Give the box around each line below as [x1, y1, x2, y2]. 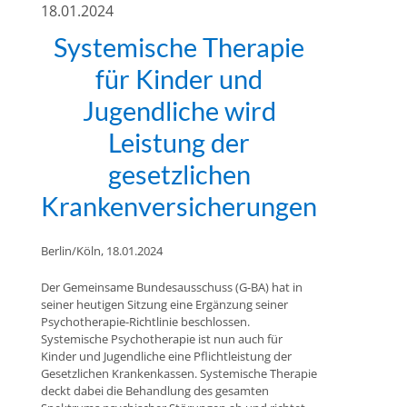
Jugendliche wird [82, 94, 276, 126]
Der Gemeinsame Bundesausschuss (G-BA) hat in [41, 279, 303, 296]
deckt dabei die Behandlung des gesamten [41, 382, 270, 400]
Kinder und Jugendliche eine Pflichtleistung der [41, 348, 293, 365]
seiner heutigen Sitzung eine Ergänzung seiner [41, 296, 289, 313]
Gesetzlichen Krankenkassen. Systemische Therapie [41, 365, 318, 382]
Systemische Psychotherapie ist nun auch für [41, 331, 283, 348]
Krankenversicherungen [41, 190, 318, 222]
